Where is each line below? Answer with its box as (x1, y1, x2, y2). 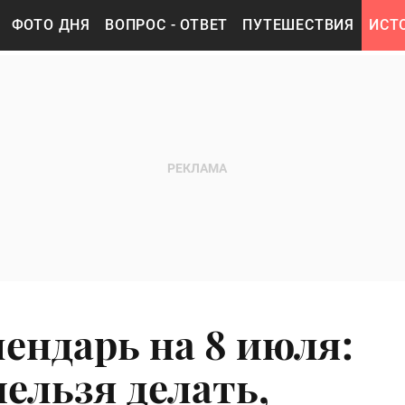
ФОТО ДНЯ (11, 16, 91, 33)
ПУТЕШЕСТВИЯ (242, 16, 355, 33)
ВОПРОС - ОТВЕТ (105, 16, 229, 33)
